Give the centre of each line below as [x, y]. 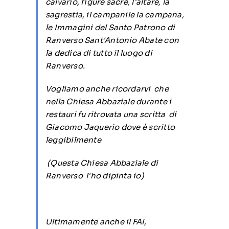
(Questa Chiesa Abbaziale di [102, 163]
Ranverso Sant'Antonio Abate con [112, 40]
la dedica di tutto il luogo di [99, 53]
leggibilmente [74, 140]
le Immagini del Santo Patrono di [110, 27]
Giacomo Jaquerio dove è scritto [110, 127]
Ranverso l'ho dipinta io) [95, 176]
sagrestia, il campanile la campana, [114, 15]
